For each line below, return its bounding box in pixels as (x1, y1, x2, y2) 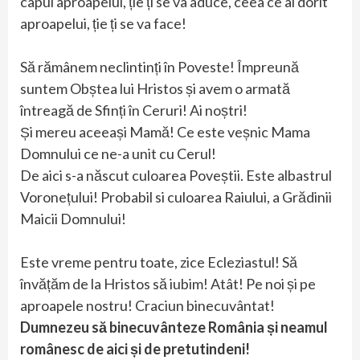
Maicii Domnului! (20, 210, 126, 228)
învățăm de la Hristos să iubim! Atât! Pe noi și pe (20, 275, 316, 293)
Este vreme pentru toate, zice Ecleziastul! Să (20, 253, 297, 272)
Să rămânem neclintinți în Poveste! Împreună (20, 58, 299, 76)
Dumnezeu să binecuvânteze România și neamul (20, 318, 328, 337)
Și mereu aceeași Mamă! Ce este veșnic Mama (20, 123, 310, 141)
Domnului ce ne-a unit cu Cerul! (20, 145, 216, 163)
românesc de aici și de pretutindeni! (20, 340, 250, 358)
